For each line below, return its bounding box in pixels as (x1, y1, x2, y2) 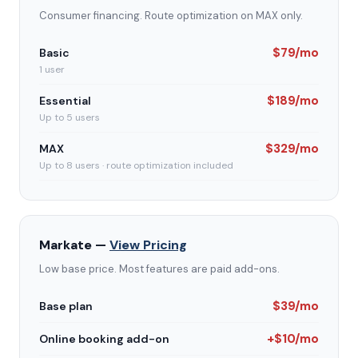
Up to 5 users (39, 111, 100, 124)
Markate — (39, 237, 109, 253)
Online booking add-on (39, 332, 169, 346)
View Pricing (109, 237, 187, 253)
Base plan (39, 299, 93, 313)
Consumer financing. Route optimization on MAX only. (39, 9, 303, 22)
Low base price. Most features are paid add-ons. (39, 262, 280, 276)
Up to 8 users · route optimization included (39, 159, 233, 172)
